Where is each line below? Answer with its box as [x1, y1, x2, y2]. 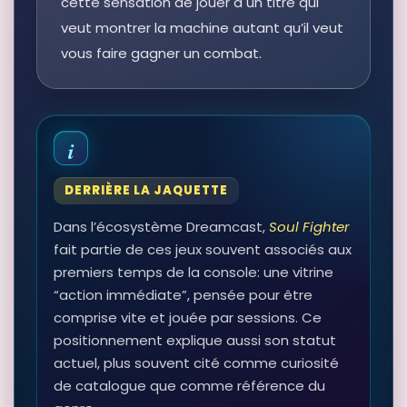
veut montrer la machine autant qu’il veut [61, 18, 343, 38]
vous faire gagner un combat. [61, 44, 262, 64]
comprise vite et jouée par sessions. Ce [54, 308, 322, 328]
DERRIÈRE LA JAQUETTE [65, 182, 228, 200]
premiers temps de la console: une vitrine [54, 263, 333, 283]
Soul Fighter [269, 217, 350, 237]
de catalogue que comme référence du [54, 376, 325, 396]
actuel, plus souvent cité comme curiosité [54, 353, 339, 373]
